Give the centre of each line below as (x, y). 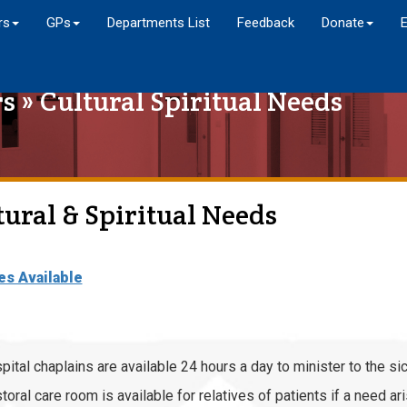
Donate (343, 23)
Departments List (159, 23)
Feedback (266, 23)
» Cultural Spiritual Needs (179, 101)
